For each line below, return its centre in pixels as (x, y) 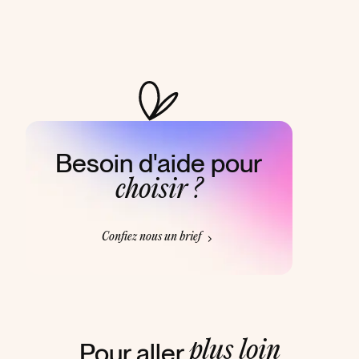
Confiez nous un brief (151, 237)
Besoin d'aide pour (159, 163)
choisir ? (159, 190)
